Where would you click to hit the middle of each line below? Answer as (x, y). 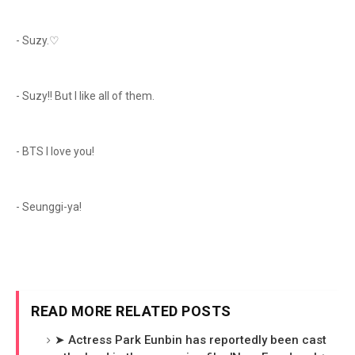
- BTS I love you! (56, 151)
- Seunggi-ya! (50, 207)
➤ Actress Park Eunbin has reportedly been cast (191, 340)
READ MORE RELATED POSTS (131, 311)
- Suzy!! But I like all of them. (86, 96)
